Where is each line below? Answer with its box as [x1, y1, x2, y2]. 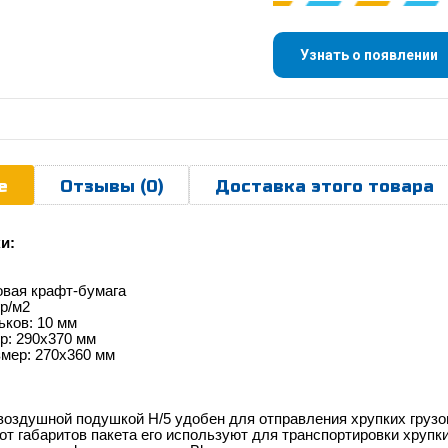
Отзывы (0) [60, 175, 163, 197]
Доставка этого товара [215, 175, 434, 197]
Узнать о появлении [300, 46, 438, 63]
